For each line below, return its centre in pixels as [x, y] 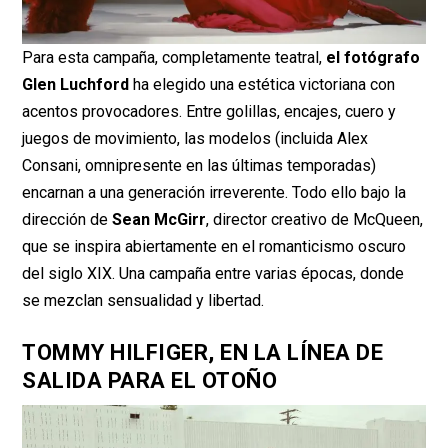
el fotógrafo [373, 57]
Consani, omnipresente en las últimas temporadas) [199, 165]
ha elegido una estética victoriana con [262, 84]
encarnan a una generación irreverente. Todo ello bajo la [214, 192]
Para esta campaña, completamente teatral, [174, 57]
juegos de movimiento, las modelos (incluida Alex [195, 138]
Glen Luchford [76, 84]
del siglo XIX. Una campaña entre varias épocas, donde [213, 273]
